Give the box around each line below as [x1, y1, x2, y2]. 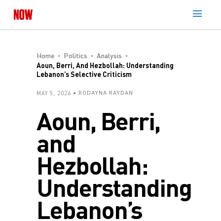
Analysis [97, 51, 122, 60]
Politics [64, 51, 87, 60]
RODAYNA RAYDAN [78, 90, 133, 96]
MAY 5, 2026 [37, 90, 71, 96]
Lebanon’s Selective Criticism [37, 70, 132, 78]
